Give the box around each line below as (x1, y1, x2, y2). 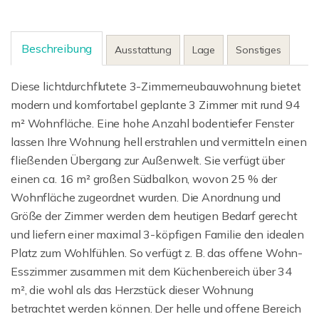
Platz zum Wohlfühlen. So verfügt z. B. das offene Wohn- (11, 246, 303, 260)
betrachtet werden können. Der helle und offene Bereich (11, 301, 302, 315)
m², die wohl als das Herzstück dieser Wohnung (11, 283, 253, 297)
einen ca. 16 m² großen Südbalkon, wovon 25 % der (11, 172, 278, 186)
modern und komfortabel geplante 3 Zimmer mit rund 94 (11, 98, 300, 112)
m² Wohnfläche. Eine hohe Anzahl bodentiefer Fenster (11, 116, 294, 130)
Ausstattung (115, 43, 172, 56)
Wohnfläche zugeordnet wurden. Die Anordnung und (11, 190, 281, 204)
